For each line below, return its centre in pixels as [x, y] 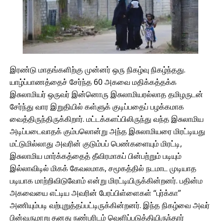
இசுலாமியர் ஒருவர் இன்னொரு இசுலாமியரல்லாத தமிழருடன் [107, 94]
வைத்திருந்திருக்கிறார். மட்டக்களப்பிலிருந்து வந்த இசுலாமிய [107, 119]
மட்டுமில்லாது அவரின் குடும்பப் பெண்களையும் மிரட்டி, [96, 143]
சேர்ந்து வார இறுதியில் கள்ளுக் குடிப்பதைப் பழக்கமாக [97, 106]
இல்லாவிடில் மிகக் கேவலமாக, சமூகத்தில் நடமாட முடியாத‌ [103, 168]
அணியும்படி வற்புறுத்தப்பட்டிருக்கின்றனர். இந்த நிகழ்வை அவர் [110, 205]
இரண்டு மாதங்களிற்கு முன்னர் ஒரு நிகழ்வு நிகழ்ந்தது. [98, 69]
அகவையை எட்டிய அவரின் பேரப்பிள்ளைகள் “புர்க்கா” [95, 193]
